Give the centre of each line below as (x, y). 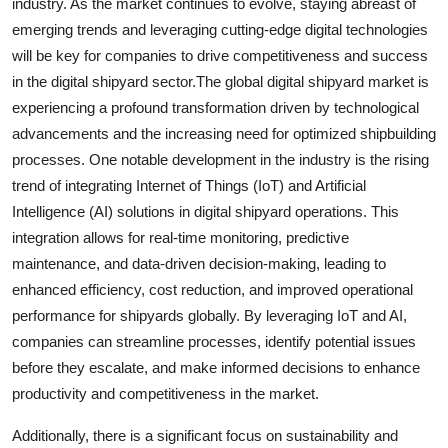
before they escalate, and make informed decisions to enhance (216, 367)
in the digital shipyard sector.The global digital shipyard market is (220, 81)
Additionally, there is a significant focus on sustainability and (205, 435)
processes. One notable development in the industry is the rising (220, 159)
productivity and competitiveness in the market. (165, 393)
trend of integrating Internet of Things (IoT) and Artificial (189, 185)
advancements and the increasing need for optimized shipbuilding (224, 133)
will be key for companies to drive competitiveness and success (220, 55)
